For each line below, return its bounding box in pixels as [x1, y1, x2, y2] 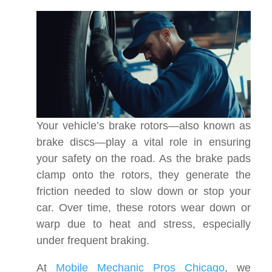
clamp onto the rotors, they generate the [36, 169, 251, 182]
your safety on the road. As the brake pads [36, 152, 251, 165]
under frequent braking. [36, 234, 149, 247]
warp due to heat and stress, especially [36, 218, 251, 231]
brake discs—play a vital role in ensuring [36, 136, 251, 149]
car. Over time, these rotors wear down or [36, 202, 251, 214]
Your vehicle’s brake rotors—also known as [36, 120, 251, 132]
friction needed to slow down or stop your [36, 185, 251, 198]
